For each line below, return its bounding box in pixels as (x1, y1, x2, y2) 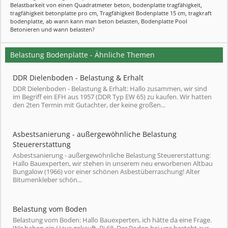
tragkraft (188, 9, 212, 17)
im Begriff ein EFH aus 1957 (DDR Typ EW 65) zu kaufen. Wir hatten (13, 92, 212, 101)
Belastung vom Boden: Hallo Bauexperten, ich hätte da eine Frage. (13, 215, 212, 224)
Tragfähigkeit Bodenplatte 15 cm (100, 9, 185, 17)
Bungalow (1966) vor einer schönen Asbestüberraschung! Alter (13, 167, 200, 176)
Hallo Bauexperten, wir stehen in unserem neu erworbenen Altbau (13, 159, 213, 168)
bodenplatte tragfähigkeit (133, 1, 201, 9)
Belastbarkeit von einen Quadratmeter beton (10, 1, 130, 9)
